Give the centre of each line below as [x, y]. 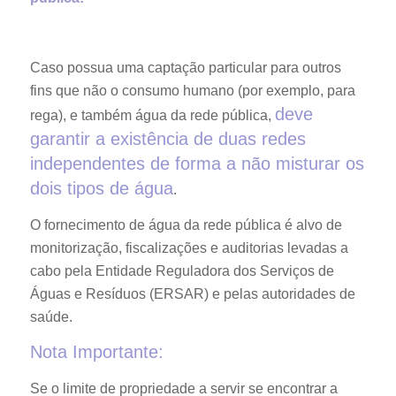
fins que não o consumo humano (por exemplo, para [192, 91]
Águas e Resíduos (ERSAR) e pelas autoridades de [192, 293]
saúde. [51, 316]
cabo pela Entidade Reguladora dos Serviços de [182, 270]
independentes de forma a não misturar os [197, 164]
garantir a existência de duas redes [168, 139]
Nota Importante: [96, 352]
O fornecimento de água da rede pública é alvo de [186, 225]
